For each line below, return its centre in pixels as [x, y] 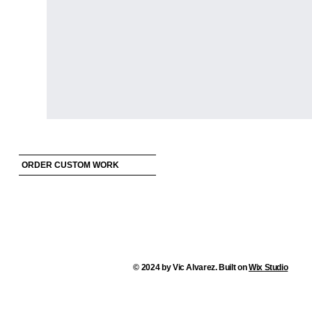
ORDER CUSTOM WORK [70, 165]
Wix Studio [268, 268]
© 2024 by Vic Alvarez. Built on [191, 268]
